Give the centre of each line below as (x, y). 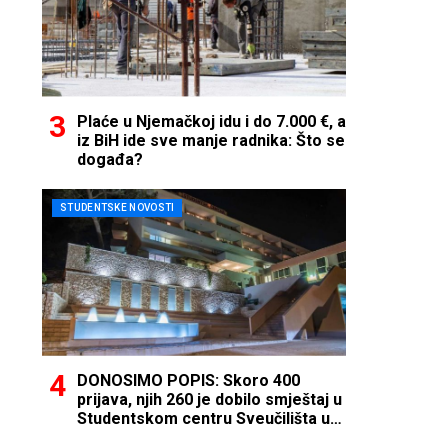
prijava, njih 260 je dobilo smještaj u (209, 399)
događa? (110, 159)
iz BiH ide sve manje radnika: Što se (211, 140)
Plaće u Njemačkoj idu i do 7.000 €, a (211, 121)
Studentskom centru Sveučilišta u (203, 418)
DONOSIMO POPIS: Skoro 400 (188, 380)
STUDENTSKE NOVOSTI (117, 207)
